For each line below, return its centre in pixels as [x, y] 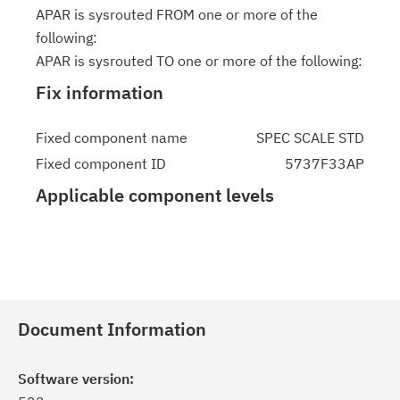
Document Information [112, 329]
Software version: [76, 379]
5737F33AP [325, 163]
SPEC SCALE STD [310, 137]
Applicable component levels [155, 195]
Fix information [100, 92]
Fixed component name [112, 137]
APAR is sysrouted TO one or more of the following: [199, 61]
